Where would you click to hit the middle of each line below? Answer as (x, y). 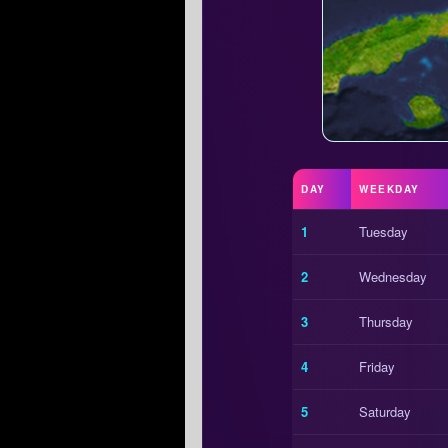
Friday (377, 367)
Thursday (386, 322)
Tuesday (383, 232)
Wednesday (393, 277)
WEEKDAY (389, 189)
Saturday (385, 412)
